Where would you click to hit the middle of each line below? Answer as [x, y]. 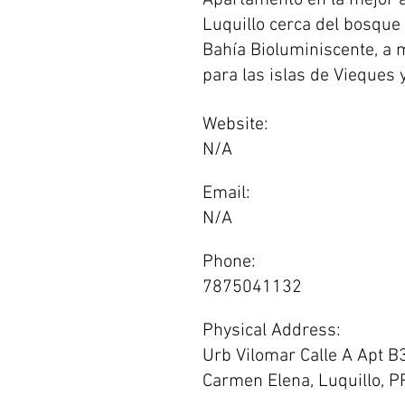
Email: [226, 193]
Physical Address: [272, 331]
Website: [235, 125]
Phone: [229, 262]
